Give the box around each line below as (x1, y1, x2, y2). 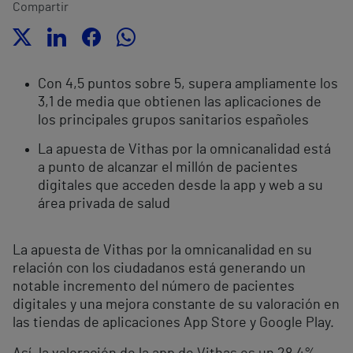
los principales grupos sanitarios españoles (38, 113, 309, 128)
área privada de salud (38, 197, 170, 212)
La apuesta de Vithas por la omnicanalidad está (38, 143, 331, 158)
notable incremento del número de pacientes (13, 280, 295, 295)
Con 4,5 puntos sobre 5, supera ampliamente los (38, 77, 338, 92)
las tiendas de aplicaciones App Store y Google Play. (13, 316, 334, 331)
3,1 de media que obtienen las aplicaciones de (38, 95, 321, 110)
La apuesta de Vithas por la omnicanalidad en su (13, 243, 312, 258)
